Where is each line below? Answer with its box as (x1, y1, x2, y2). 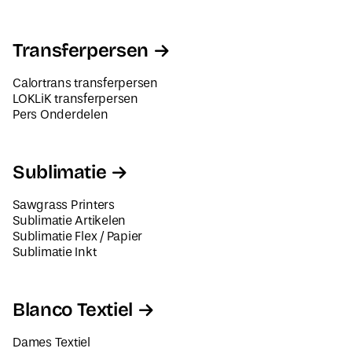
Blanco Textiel (12, 299, 133, 321)
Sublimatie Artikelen (12, 213, 126, 229)
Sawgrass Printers (12, 197, 115, 213)
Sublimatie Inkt (12, 244, 97, 260)
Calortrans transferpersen (12, 75, 158, 91)
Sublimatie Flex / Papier (12, 229, 143, 244)
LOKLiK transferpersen (12, 91, 138, 107)
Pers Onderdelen (12, 107, 108, 123)
